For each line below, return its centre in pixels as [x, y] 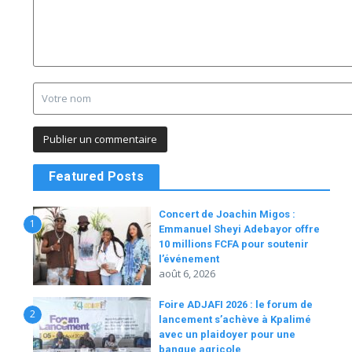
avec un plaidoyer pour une [227, 334]
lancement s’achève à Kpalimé [235, 319]
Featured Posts [96, 176]
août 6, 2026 [187, 273]
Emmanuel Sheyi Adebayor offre [239, 229]
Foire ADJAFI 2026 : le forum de [236, 304]
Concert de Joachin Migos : [227, 214]
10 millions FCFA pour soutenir [234, 244]
